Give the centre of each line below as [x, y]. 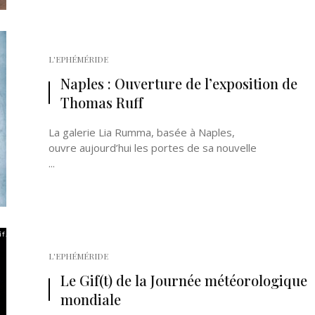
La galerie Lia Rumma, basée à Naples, [142, 132]
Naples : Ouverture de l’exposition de [179, 83]
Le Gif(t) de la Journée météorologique [184, 280]
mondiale [91, 299]
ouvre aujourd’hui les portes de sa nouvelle [153, 148]
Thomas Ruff [102, 102]
